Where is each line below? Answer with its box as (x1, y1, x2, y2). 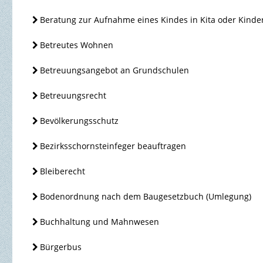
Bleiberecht (40, 166, 86, 177)
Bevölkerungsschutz (40, 115, 119, 127)
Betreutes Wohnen (40, 39, 114, 51)
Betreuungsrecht (40, 90, 107, 102)
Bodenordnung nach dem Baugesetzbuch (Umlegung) (40, 191, 252, 203)
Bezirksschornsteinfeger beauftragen (40, 140, 187, 152)
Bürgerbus (40, 241, 82, 253)
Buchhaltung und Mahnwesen (40, 216, 160, 228)
